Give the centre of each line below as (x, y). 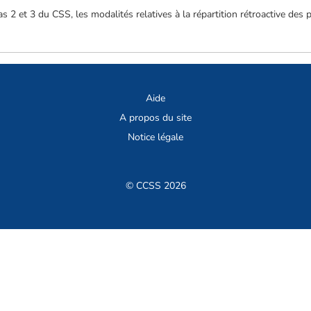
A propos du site (155, 118)
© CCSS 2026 (155, 186)
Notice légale (155, 137)
